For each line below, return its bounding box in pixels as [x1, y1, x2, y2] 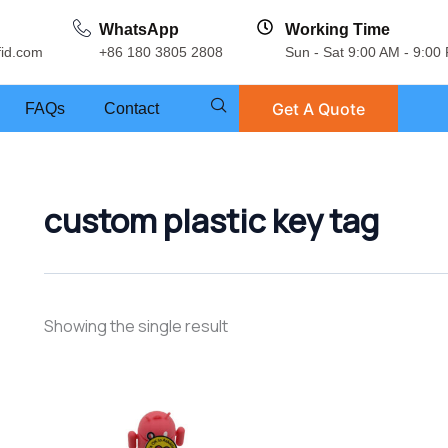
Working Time [285, 20, 390, 38]
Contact [104, 99, 159, 117]
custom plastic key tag [44, 199, 379, 244]
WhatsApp [99, 20, 179, 38]
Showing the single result [44, 314, 228, 337]
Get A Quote [272, 99, 365, 120]
